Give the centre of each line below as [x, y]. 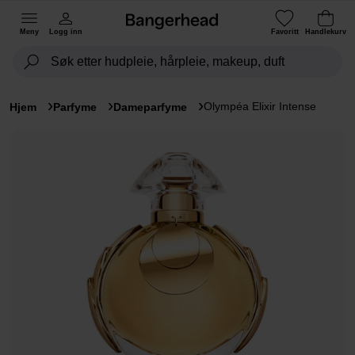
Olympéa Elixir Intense [260, 106]
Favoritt [284, 31]
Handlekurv [326, 31]
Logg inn [66, 31]
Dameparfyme [150, 107]
